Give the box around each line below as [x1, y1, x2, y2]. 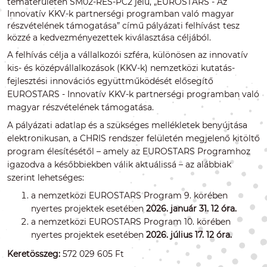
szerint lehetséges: [7, 172, 84, 183]
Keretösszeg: [7, 249, 60, 259]
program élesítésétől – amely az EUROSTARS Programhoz [7, 146, 250, 157]
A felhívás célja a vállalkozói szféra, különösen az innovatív [7, 49, 248, 60]
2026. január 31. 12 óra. [146, 203, 237, 214]
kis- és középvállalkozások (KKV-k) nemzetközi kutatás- [7, 63, 235, 73]
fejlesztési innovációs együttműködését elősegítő [7, 76, 213, 86]
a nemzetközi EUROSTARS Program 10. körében [31, 216, 231, 227]
